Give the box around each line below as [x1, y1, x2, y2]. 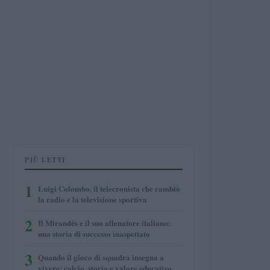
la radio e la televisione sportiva [38, 193, 147, 205]
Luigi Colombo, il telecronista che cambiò [38, 183, 180, 194]
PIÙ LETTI [25, 155, 66, 165]
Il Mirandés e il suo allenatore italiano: [38, 217, 171, 228]
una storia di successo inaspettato [38, 228, 150, 239]
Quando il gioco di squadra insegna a [38, 251, 164, 263]
